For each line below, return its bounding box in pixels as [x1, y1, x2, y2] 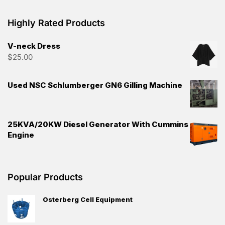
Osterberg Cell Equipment [43, 195, 133, 203]
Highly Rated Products [8, 17, 105, 28]
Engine [8, 130, 34, 140]
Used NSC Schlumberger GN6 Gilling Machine [8, 80, 182, 90]
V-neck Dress [8, 41, 60, 51]
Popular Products [8, 171, 83, 182]
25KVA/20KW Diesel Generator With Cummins [8, 119, 188, 129]
